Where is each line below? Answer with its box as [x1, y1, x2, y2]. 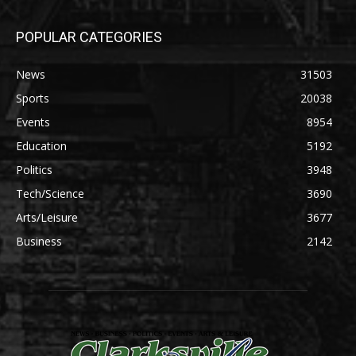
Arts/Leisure [16, 210, 78, 226]
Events [16, 114, 50, 130]
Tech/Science [16, 186, 84, 202]
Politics [16, 162, 52, 178]
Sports [16, 91, 49, 106]
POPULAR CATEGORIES [16, 29, 162, 46]
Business [16, 234, 62, 250]
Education [16, 138, 67, 154]
